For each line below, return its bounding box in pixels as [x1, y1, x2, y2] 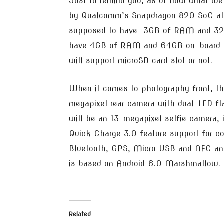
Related [69, 210, 91, 218]
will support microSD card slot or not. [69, 56, 212, 65]
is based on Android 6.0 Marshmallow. [69, 159, 220, 168]
